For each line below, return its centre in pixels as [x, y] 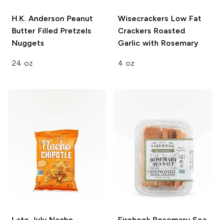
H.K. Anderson [38, 19]
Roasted [168, 31]
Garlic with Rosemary [158, 43]
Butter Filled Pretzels [52, 31]
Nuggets [28, 43]
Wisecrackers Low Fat [160, 19]
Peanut [78, 19]
